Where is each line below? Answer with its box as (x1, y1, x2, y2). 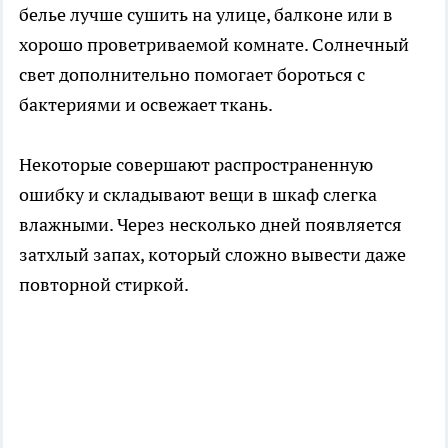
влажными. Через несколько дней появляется (19, 213, 402, 237)
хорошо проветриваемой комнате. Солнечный (19, 33, 409, 57)
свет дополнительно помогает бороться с (19, 63, 365, 87)
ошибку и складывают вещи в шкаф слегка (19, 183, 377, 207)
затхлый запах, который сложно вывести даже (19, 243, 406, 267)
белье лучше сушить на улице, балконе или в (19, 3, 393, 27)
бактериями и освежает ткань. (19, 93, 273, 117)
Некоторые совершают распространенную (19, 153, 373, 177)
